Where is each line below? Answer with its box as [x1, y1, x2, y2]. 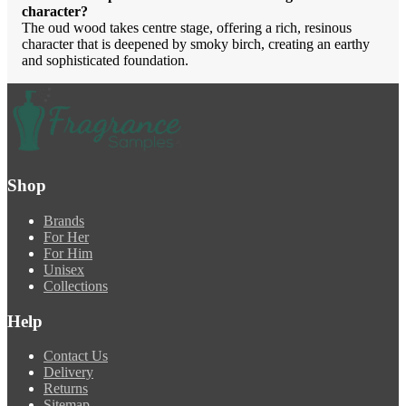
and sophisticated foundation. [22, 53, 188, 69]
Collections [43, 277, 108, 294]
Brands [43, 212, 84, 228]
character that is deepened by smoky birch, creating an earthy [22, 36, 370, 53]
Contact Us [43, 348, 108, 364]
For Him [43, 245, 92, 261]
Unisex [43, 261, 84, 277]
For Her [43, 228, 89, 245]
